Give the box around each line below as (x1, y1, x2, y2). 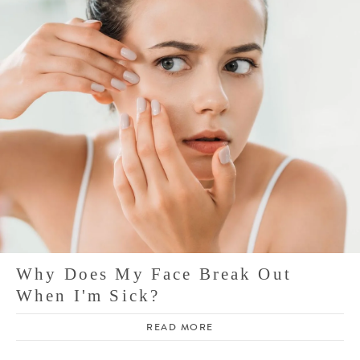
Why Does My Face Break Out (16, 264, 292, 284)
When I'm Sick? (16, 286, 161, 306)
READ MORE (146, 320, 214, 335)
